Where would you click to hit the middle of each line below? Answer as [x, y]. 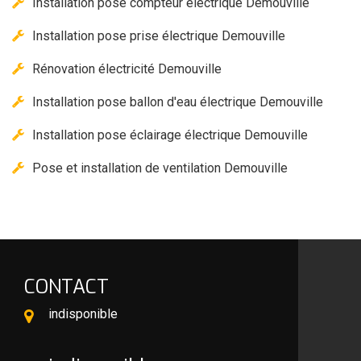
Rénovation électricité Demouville [127, 69]
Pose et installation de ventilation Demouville [160, 168]
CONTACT [66, 287]
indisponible [83, 314]
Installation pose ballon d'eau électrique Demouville [178, 102]
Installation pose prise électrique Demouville [159, 36]
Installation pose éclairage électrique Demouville [170, 135]
